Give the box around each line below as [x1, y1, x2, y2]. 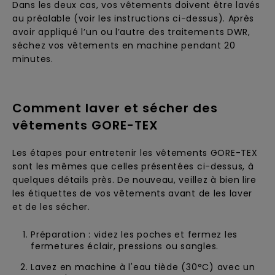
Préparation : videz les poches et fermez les [31, 228, 238, 241]
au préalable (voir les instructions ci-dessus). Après [12, 12, 255, 25]
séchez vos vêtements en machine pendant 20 [12, 39, 236, 52]
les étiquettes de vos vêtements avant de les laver [12, 187, 253, 199]
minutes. [12, 53, 53, 65]
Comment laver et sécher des [12, 99, 218, 117]
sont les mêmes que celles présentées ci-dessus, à [12, 160, 254, 172]
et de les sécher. [12, 201, 90, 213]
